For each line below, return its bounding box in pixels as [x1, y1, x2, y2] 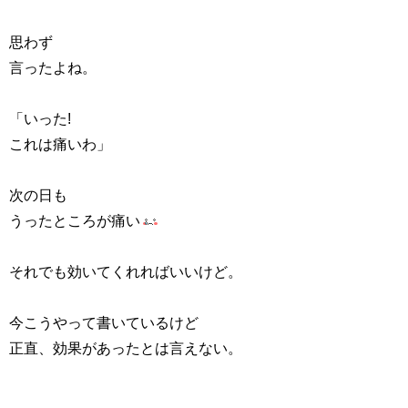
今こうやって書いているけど [9, 315, 199, 331]
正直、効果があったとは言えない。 [9, 341, 242, 356]
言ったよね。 [9, 60, 97, 76]
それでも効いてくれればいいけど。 [9, 264, 242, 280]
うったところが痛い [9, 213, 140, 229]
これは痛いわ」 [9, 137, 111, 152]
